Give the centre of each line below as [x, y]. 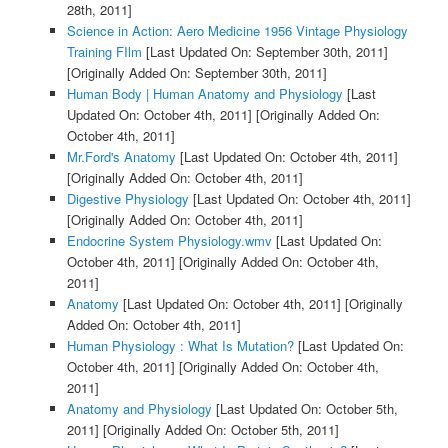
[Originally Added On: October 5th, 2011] [218, 430]
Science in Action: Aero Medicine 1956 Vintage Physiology [237, 31]
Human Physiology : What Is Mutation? [180, 346]
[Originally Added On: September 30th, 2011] [196, 73]
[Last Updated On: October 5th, [304, 409]
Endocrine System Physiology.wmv [169, 241]
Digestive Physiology [127, 199]
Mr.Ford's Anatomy [121, 157]
